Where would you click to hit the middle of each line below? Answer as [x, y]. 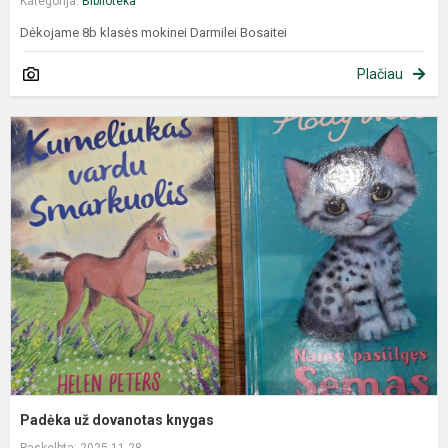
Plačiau [380, 73]
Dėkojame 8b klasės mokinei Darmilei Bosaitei [153, 32]
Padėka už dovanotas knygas [117, 420]
